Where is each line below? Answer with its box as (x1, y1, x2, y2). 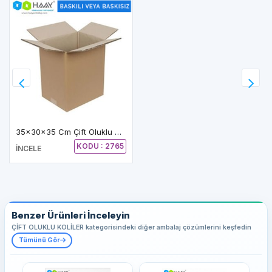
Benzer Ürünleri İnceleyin (12, 209, 130, 221)
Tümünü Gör (18, 236, 60, 244)
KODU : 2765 (76, 141, 124, 151)
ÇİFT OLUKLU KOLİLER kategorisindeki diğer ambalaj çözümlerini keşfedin (12, 223, 251, 231)
